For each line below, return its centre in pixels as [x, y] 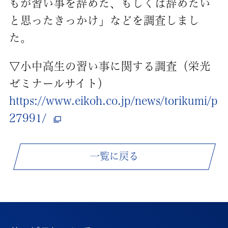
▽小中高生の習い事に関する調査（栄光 [110, 66]
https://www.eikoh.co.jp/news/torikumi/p [113, 101]
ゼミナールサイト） [59, 83]
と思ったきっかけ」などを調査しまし [104, 21]
